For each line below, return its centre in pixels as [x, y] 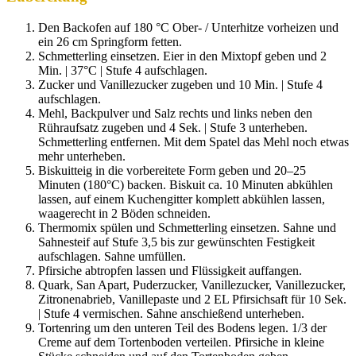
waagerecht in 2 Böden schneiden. [124, 213]
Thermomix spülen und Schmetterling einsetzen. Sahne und [187, 227]
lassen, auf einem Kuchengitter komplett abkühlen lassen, [182, 199]
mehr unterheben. [82, 156]
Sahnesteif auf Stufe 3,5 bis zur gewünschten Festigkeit [176, 242]
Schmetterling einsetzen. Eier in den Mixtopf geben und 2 [182, 56]
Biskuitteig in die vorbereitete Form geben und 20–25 [172, 170]
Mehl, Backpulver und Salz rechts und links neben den [175, 113]
